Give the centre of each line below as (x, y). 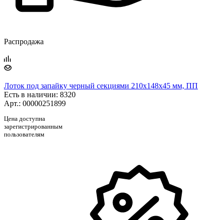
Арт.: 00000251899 (35, 104)
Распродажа (24, 42)
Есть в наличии (30, 95)
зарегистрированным (33, 126)
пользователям (24, 134)
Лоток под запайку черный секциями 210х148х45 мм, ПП (101, 86)
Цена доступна (25, 118)
